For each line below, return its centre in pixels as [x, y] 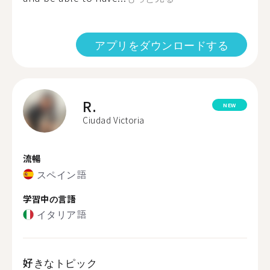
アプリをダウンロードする [162, 45]
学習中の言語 [49, 198]
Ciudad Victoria [114, 120]
